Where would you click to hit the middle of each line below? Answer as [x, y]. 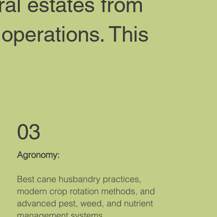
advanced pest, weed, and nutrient [85, 203]
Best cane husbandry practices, [79, 179]
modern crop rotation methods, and [86, 191]
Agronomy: [39, 155]
